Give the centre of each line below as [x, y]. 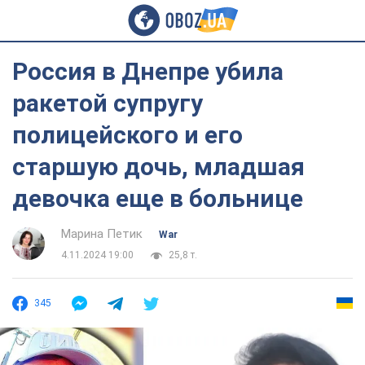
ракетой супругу [108, 103]
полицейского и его [128, 135]
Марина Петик [102, 234]
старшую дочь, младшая [158, 167]
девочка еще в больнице [158, 198]
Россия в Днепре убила [148, 71]
